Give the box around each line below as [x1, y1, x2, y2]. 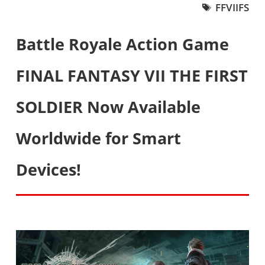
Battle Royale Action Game [15, 33, 229, 55]
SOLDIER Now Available [15, 96, 201, 118]
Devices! [15, 159, 81, 180]
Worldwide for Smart [15, 127, 181, 149]
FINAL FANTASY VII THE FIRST [15, 64, 248, 86]
